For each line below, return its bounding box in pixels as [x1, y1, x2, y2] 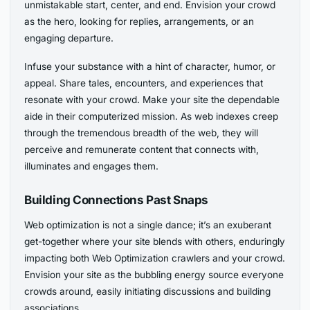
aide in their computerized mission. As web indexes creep [24, 110, 279, 122]
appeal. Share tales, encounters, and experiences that [24, 77, 264, 89]
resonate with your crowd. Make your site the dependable [24, 93, 280, 105]
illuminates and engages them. [24, 160, 159, 172]
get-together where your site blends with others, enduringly [24, 235, 286, 247]
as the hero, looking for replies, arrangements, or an [24, 15, 255, 27]
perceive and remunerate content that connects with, [24, 143, 259, 155]
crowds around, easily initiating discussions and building [24, 285, 271, 297]
